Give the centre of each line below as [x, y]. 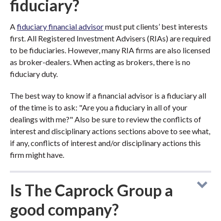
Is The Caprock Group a [92, 190]
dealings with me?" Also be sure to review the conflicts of [106, 119]
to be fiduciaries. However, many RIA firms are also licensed [110, 50]
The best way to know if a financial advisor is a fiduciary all [108, 95]
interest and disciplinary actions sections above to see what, [110, 131]
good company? [64, 209]
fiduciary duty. [34, 74]
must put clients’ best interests [156, 26]
